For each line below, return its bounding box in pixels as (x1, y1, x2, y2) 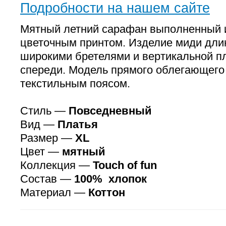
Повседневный (69, 104, 152, 117)
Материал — (20, 186, 88, 199)
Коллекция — (20, 159, 93, 172)
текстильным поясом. (20, 77, 130, 90)
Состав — (20, 173, 74, 185)
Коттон (88, 186, 125, 199)
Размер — (20, 132, 75, 144)
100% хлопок (74, 173, 147, 185)
